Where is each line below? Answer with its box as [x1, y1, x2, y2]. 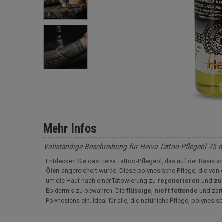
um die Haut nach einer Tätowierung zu [46, 177, 157, 184]
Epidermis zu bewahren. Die [46, 187, 126, 194]
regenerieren [157, 177, 200, 184]
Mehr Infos [43, 121, 97, 136]
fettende [171, 187, 198, 194]
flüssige [126, 187, 151, 194]
